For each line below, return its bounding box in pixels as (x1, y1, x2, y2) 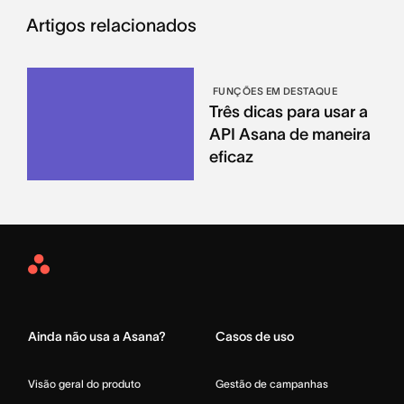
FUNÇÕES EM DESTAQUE (212, 85, 338, 96)
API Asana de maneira (208, 124, 371, 143)
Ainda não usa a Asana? (28, 328, 166, 344)
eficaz (208, 147, 253, 166)
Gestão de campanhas (216, 377, 328, 390)
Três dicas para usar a (208, 102, 368, 121)
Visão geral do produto (28, 377, 141, 390)
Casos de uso (216, 328, 294, 344)
